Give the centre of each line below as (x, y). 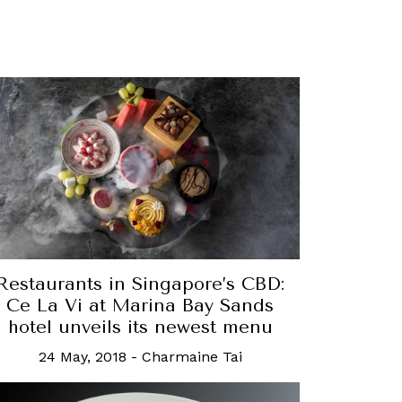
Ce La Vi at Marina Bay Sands (140, 305)
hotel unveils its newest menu (140, 327)
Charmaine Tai (192, 356)
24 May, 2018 (82, 356)
